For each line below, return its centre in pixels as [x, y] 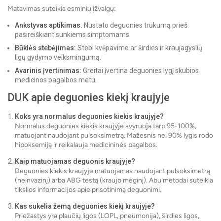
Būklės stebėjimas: [45, 48]
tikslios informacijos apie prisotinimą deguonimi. [88, 190]
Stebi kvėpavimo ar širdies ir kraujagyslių [139, 48]
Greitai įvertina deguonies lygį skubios [140, 71]
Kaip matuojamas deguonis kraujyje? [75, 162]
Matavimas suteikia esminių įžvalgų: [62, 9]
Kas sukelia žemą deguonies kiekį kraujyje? [85, 206]
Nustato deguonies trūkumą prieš [135, 25]
